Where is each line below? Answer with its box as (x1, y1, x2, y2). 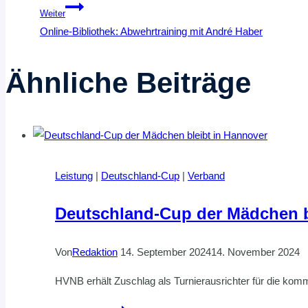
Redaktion (72, 245, 118, 258)
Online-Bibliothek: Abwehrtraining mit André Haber (40, 25, 263, 37)
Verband (188, 169, 225, 181)
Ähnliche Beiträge (5, 66, 251, 99)
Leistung (55, 169, 93, 181)
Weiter (40, 8, 65, 19)
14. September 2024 (120, 245, 211, 258)
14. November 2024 (211, 245, 300, 258)
